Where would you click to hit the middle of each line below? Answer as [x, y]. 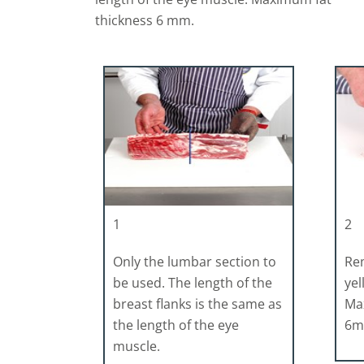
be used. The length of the [193, 282]
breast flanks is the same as [197, 303]
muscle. [136, 346]
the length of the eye [176, 325]
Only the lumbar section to [195, 261]
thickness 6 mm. [145, 20]
